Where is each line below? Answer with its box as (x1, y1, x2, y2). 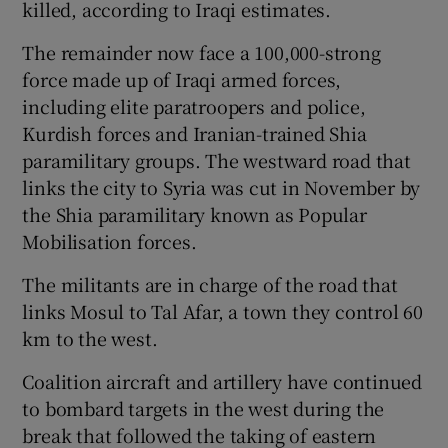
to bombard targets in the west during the (22, 394, 385, 421)
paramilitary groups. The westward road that (22, 146, 411, 173)
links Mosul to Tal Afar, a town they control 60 (22, 297, 424, 324)
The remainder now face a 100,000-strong (22, 38, 381, 65)
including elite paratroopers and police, (22, 92, 366, 119)
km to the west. (22, 324, 158, 351)
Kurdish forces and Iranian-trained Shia (22, 119, 367, 146)
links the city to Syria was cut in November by (22, 173, 421, 200)
